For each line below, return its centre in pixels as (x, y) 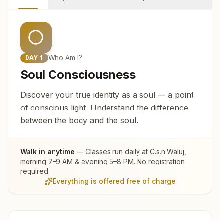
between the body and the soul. (79, 121)
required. (35, 171)
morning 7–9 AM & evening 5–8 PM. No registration (102, 162)
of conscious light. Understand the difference (104, 108)
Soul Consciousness (78, 75)
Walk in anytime (47, 152)
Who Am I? (65, 58)
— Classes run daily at (112, 152)
